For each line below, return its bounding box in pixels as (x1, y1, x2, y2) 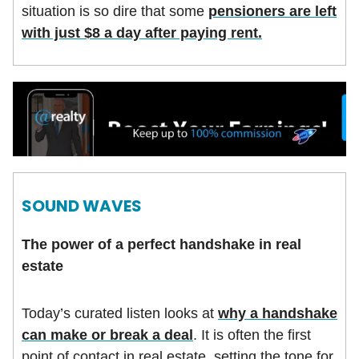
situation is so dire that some (22, 2, 208, 19)
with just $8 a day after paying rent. (22, 24, 262, 41)
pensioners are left (208, 2, 337, 19)
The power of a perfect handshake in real (22, 236, 301, 252)
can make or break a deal (22, 326, 193, 343)
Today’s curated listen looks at (22, 305, 218, 321)
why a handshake (218, 305, 337, 321)
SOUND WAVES (22, 194, 142, 217)
